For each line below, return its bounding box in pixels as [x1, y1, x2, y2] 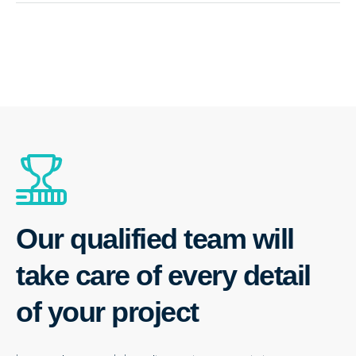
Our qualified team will [16, 222, 294, 255]
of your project [16, 295, 199, 328]
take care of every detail [16, 258, 311, 292]
